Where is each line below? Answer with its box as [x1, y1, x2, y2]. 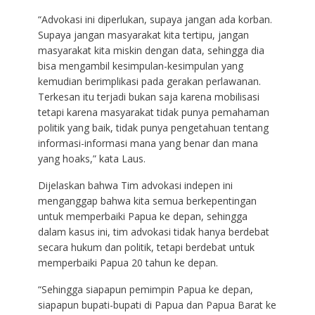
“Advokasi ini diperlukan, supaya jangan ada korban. [37, 13, 272, 27]
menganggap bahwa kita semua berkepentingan [37, 194, 257, 208]
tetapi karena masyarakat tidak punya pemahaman [37, 105, 269, 120]
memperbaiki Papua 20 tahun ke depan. [37, 256, 218, 270]
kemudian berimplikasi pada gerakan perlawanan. [37, 75, 261, 89]
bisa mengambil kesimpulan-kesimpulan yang [37, 59, 243, 73]
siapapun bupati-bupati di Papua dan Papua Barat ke [37, 298, 276, 312]
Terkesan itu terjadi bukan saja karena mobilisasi [37, 90, 259, 104]
